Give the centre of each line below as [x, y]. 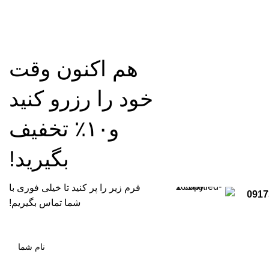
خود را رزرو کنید [81, 99]
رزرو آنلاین [82, 14]
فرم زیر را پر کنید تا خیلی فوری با [75, 188]
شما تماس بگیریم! [45, 203]
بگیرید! [39, 159]
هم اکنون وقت [74, 69]
